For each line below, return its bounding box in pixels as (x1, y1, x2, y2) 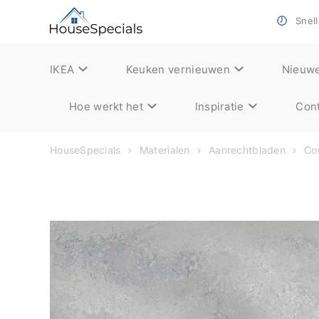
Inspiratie (194, 98, 244, 114)
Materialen (139, 142, 190, 157)
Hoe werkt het (69, 98, 144, 114)
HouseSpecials (50, 142, 121, 157)
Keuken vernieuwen (125, 61, 231, 77)
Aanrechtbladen (209, 142, 286, 157)
